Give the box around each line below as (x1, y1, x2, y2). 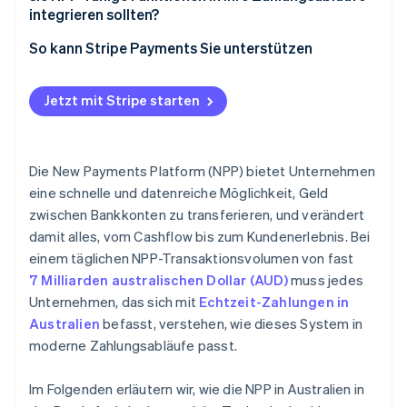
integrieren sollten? (29, 5, 159, 25)
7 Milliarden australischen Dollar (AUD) (29, 271, 288, 290)
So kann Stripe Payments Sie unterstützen (29, 38, 313, 58)
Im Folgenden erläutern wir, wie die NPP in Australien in (29, 380, 365, 399)
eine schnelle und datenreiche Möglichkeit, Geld (29, 184, 329, 203)
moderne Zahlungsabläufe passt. (29, 336, 237, 355)
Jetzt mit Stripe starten (44, 91, 200, 110)
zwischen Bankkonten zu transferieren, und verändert (29, 205, 365, 224)
